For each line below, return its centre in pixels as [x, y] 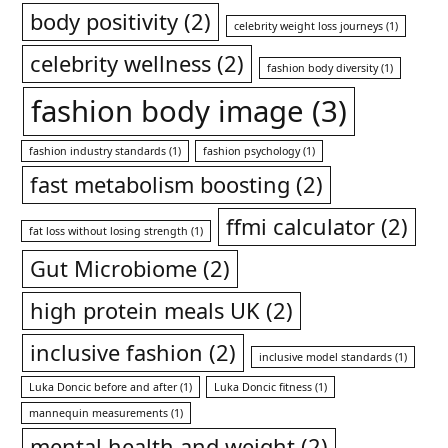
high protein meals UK [145, 310]
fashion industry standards [98, 150]
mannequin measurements [99, 412]
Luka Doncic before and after [103, 386]
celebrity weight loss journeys [309, 25]
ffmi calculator [301, 226]
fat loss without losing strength [109, 230]
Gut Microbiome [114, 268]
